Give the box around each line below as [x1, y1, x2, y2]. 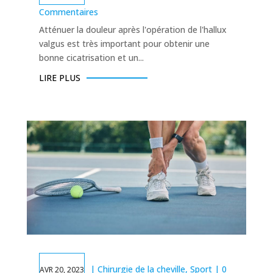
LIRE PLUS [38, 71, 80, 83]
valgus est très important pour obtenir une [38, 37, 210, 49]
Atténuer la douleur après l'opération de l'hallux [38, 23, 227, 35]
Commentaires [38, 5, 98, 18]
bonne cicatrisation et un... [38, 51, 144, 63]
